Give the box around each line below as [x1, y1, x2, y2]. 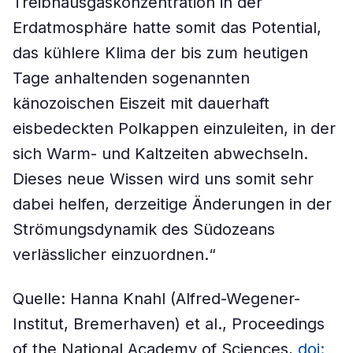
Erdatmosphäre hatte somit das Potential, [13, 18, 321, 37]
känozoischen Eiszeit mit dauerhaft [13, 94, 269, 113]
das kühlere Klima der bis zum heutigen [13, 43, 308, 62]
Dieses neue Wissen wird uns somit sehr [13, 169, 314, 188]
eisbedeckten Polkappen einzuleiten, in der [13, 119, 336, 138]
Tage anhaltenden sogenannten [13, 69, 250, 87]
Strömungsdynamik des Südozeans [13, 220, 275, 239]
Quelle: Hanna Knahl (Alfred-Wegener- [13, 289, 300, 308]
